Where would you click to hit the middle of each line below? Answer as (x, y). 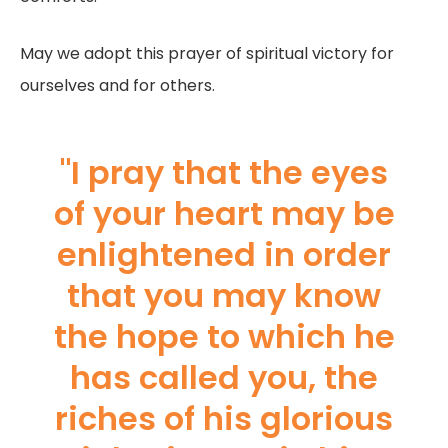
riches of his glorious (224, 418)
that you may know (224, 295)
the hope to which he (224, 336)
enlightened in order (224, 254)
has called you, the (224, 377)
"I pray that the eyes (224, 172)
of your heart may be (224, 213)
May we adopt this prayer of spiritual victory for (207, 53)
